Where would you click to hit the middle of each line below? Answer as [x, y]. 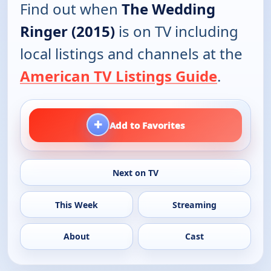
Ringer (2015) [67, 31]
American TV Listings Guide [119, 76]
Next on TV [135, 172]
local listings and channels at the [131, 53]
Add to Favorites [147, 125]
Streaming [195, 204]
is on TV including [177, 31]
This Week [76, 204]
